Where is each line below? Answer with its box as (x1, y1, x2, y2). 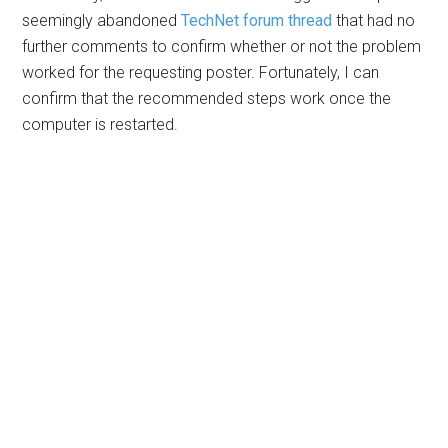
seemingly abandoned (22, 11, 182, 31)
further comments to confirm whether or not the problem (22, 37, 422, 57)
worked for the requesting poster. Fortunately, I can (22, 63, 380, 83)
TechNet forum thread (181, 11, 333, 31)
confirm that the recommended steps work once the (22, 89, 392, 109)
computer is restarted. (22, 115, 179, 135)
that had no (332, 11, 416, 31)
